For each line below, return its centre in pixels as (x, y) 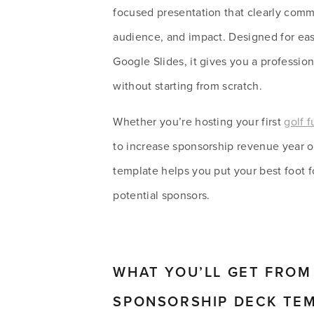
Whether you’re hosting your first (199, 121)
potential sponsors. (163, 194)
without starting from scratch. (188, 85)
